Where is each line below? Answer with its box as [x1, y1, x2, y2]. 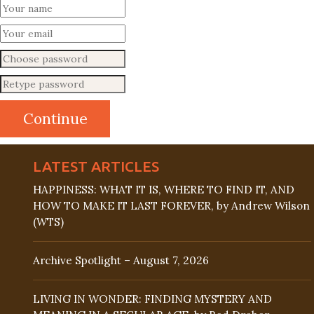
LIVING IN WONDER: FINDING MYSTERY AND [33, 292, 272, 306]
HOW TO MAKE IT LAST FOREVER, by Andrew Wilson [33, 199, 310, 213]
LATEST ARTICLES [33, 158, 159, 175]
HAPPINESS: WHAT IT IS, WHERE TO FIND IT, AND [33, 183, 294, 197]
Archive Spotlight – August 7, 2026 [33, 254, 209, 268]
